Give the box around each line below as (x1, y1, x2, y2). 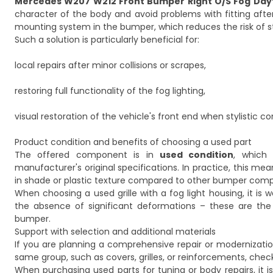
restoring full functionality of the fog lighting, (15, 85, 205, 97)
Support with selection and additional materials (15, 225, 216, 238)
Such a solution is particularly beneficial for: (15, 34, 199, 46)
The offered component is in (15, 149, 160, 161)
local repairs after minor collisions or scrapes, (15, 59, 206, 71)
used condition (160, 149, 234, 161)
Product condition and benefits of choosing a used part (15, 136, 252, 148)
